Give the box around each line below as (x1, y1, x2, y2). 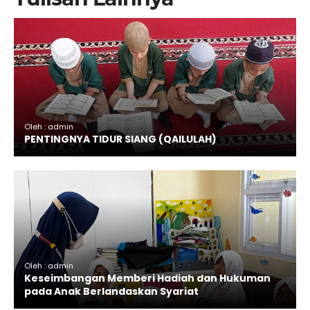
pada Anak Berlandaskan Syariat (24, 284, 199, 299)
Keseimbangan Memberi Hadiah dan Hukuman (24, 271, 271, 286)
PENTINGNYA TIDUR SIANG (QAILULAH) (24, 132, 217, 147)
